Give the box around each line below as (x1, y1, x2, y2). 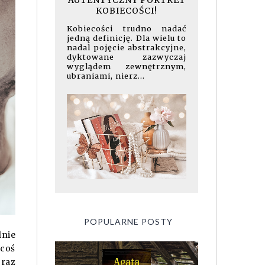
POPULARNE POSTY (83, 216, 173, 227)
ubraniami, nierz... (67, 70, 145, 80)
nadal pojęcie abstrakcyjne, (67, 42, 186, 52)
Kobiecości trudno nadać (67, 23, 186, 33)
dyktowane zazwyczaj (67, 51, 186, 62)
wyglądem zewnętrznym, (67, 61, 186, 71)
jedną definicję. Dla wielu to (67, 33, 186, 43)
